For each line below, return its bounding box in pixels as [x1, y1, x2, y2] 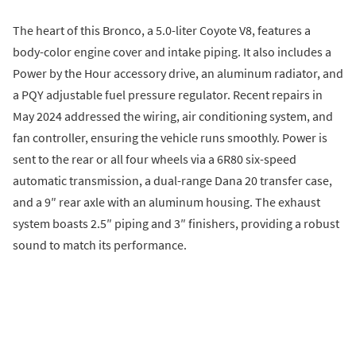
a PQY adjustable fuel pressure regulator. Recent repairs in [13, 87, 323, 103]
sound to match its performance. [13, 237, 187, 253]
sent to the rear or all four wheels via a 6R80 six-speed [13, 151, 296, 168]
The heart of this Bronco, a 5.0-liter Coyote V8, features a [13, 22, 311, 39]
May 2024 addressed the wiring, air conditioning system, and [13, 108, 333, 125]
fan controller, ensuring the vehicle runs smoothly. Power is [13, 130, 327, 146]
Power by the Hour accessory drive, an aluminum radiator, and [13, 65, 343, 82]
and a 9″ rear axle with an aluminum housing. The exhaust [13, 194, 320, 211]
